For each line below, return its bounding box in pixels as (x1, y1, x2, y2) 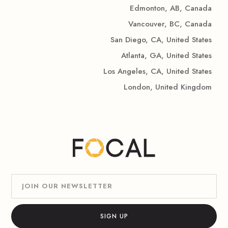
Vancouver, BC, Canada (128, 18, 212, 30)
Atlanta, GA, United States (121, 50, 212, 61)
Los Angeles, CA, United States (103, 66, 212, 77)
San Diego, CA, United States (110, 34, 212, 45)
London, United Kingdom (123, 81, 212, 93)
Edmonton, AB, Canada (129, 3, 212, 14)
